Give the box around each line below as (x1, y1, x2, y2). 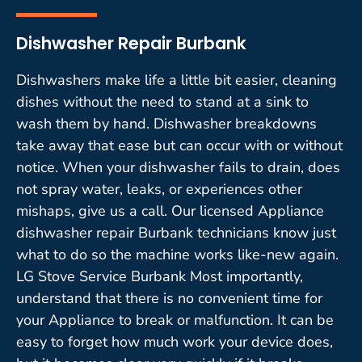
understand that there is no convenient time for (16, 288, 322, 308)
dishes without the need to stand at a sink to (16, 91, 309, 112)
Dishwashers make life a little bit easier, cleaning (16, 69, 337, 90)
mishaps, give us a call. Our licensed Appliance (16, 200, 324, 221)
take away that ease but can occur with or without (16, 135, 343, 155)
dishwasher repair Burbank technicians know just (16, 222, 336, 242)
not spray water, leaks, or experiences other (16, 179, 302, 199)
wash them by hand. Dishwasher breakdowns (16, 113, 317, 133)
